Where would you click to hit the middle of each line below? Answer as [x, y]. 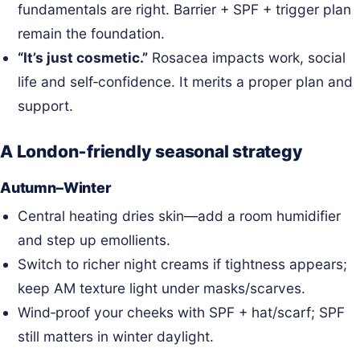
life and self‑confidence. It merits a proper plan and [186, 81]
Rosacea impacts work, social [247, 57]
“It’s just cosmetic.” [83, 57]
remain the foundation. [92, 33]
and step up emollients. [94, 240]
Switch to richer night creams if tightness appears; [183, 264]
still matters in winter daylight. [116, 337]
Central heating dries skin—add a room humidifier [180, 216]
